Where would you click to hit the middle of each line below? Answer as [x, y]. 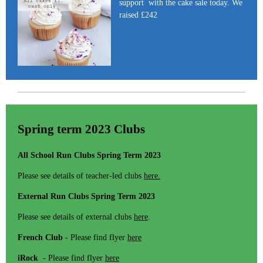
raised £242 [140, 15]
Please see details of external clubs [76, 217]
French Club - [43, 237]
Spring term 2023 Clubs [81, 129]
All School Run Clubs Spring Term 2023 [89, 155]
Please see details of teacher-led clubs [81, 176]
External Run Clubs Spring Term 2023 [86, 196]
